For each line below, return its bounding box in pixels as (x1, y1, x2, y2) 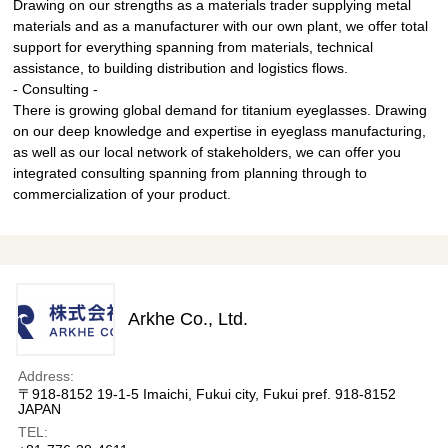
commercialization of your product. (13, 185, 232, 202)
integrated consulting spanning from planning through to (13, 164, 368, 181)
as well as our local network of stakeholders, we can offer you (13, 143, 402, 160)
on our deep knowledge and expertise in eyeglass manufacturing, (13, 122, 427, 139)
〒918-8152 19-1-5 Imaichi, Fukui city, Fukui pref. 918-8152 (18, 385, 397, 402)
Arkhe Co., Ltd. (128, 308, 249, 329)
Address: (18, 367, 75, 384)
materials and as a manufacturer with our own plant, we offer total (13, 17, 429, 34)
